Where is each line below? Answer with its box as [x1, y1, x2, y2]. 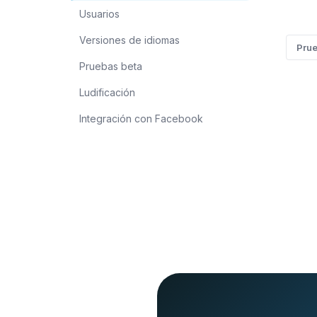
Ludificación [79, 86, 135, 98]
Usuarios [79, 8, 120, 20]
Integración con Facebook [79, 113, 203, 125]
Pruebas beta [79, 60, 142, 72]
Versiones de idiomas [79, 34, 180, 46]
